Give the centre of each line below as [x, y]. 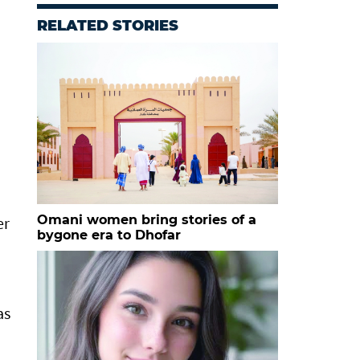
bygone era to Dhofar [109, 235]
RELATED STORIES [108, 26]
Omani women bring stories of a [147, 220]
